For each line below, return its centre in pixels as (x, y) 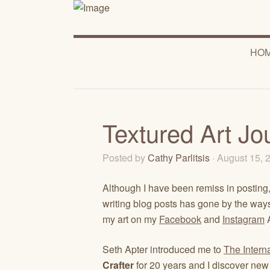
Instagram (243, 219)
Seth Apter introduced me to (163, 249)
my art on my (131, 219)
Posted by (125, 158)
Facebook (180, 219)
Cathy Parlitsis (179, 158)
